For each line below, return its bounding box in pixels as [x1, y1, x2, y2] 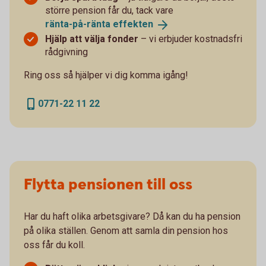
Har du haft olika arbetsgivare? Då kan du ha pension [24, 210, 240, 222]
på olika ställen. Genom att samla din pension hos [24, 224, 228, 236]
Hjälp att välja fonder [45, 33, 138, 45]
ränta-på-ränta [45, 18, 113, 30]
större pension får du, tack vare [45, 4, 173, 16]
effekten [113, 18, 153, 30]
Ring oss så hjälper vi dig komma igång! [24, 69, 188, 81]
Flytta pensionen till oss [24, 174, 192, 195]
